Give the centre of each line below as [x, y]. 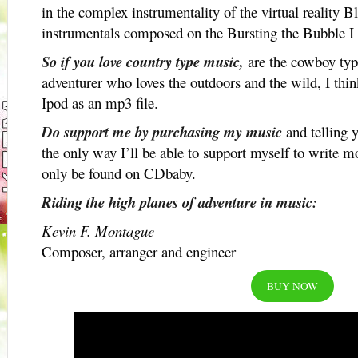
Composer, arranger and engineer [139, 251]
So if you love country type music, [143, 62]
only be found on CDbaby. [119, 173]
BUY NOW [292, 286]
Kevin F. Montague [98, 231]
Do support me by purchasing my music [162, 132]
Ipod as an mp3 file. [100, 103]
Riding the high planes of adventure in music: [179, 202]
